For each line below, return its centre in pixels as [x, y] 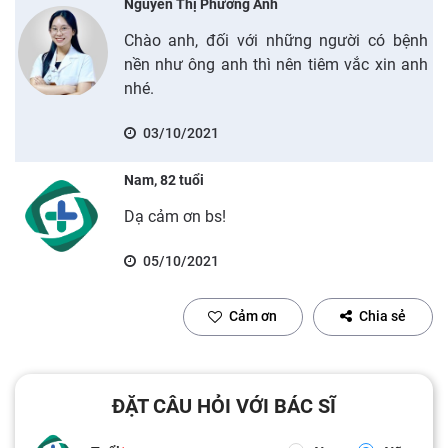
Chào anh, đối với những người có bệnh [275, 40]
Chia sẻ [382, 316]
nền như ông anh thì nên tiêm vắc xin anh [275, 64]
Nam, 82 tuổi [163, 179]
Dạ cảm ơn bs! [174, 216]
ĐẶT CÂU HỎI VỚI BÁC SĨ [224, 405]
